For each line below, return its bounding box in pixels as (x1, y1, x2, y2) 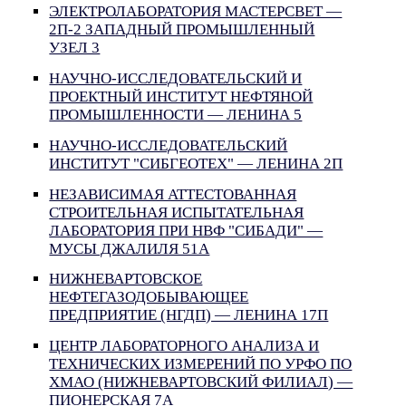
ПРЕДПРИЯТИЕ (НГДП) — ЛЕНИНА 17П (49, 306, 329, 324)
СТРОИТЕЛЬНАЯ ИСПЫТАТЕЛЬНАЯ (49, 203, 304, 221)
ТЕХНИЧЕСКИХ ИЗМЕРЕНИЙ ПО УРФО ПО (49, 355, 353, 373)
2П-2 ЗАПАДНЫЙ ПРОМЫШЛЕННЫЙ (49, 21, 315, 39)
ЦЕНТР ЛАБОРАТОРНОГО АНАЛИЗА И (49, 337, 320, 355)
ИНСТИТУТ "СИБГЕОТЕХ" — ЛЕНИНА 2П (49, 154, 343, 172)
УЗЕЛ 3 (49, 39, 101, 57)
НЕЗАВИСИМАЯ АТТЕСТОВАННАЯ (49, 185, 297, 203)
